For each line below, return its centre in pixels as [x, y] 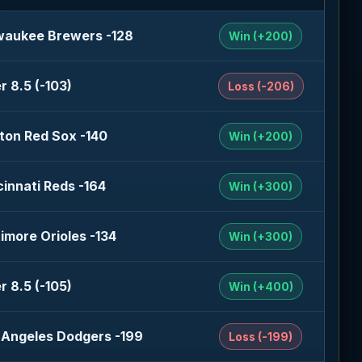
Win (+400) [261, 286]
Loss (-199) [261, 337]
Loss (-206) [261, 86]
